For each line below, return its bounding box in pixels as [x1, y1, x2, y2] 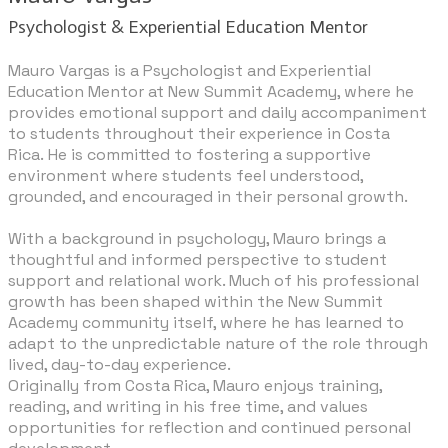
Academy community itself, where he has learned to [8, 311, 404, 333]
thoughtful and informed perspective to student [8, 248, 387, 270]
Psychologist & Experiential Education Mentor [8, 15, 368, 38]
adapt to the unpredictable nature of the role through [8, 332, 428, 354]
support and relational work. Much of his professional [8, 269, 419, 291]
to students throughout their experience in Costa [8, 122, 390, 144]
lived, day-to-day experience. [8, 353, 235, 375]
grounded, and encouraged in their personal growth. [8, 185, 408, 207]
